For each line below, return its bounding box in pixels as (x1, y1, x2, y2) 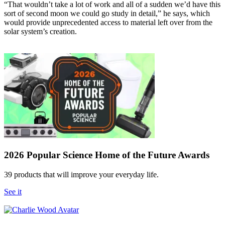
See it (4, 187, 22, 196)
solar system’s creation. (4, 27, 77, 36)
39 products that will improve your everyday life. (4, 170, 159, 179)
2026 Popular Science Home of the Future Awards (4, 149, 209, 160)
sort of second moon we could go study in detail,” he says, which (4, 9, 210, 18)
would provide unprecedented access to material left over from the (4, 18, 212, 27)
